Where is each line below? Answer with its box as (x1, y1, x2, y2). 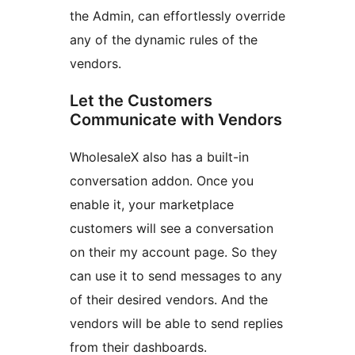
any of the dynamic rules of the (70, 32, 258, 48)
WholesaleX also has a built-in (70, 149, 249, 166)
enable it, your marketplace (70, 197, 234, 213)
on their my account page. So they (70, 244, 277, 261)
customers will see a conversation (70, 220, 273, 237)
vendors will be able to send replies (70, 315, 283, 332)
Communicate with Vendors (70, 110, 282, 130)
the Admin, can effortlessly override (70, 8, 285, 25)
